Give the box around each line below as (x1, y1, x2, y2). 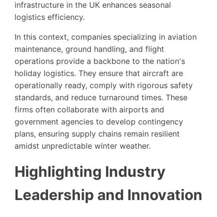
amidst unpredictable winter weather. (15, 140, 151, 151)
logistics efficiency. (15, 12, 85, 22)
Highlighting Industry (15, 162, 166, 180)
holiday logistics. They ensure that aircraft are (15, 68, 183, 78)
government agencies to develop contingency (15, 116, 183, 126)
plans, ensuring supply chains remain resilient (15, 128, 180, 139)
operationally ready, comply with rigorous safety (15, 80, 193, 90)
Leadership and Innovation (15, 186, 202, 203)
